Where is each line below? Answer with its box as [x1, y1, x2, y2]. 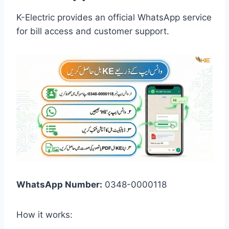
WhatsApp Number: [16, 179, 102, 190]
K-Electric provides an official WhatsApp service [16, 12, 212, 22]
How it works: [16, 209, 73, 220]
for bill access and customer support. [16, 26, 169, 36]
